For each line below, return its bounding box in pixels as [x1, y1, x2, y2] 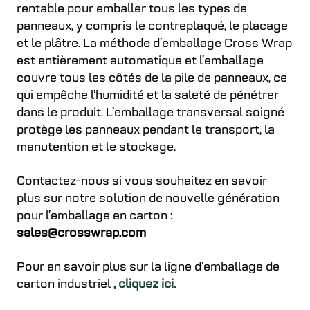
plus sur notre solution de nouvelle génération [17, 192, 280, 206]
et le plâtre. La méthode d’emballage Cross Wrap [17, 37, 292, 51]
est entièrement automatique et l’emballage [17, 55, 264, 69]
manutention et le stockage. [17, 141, 176, 155]
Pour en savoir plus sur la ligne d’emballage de [17, 261, 280, 275]
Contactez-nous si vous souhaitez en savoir [17, 175, 267, 189]
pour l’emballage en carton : [17, 210, 173, 224]
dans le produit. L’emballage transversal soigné [17, 107, 284, 120]
